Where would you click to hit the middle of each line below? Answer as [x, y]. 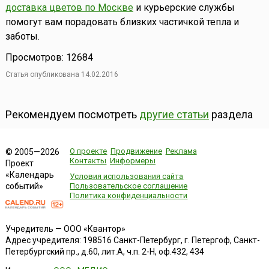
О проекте [89, 151]
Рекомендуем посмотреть [72, 114]
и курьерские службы [184, 7]
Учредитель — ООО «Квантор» [65, 229]
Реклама [181, 151]
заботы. [22, 36]
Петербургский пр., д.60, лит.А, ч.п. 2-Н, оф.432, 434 [104, 252]
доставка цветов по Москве [69, 7]
